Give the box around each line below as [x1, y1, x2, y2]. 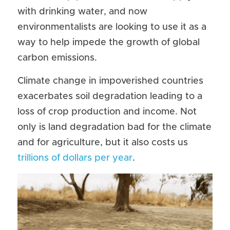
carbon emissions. [17, 53, 97, 63]
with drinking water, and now [17, 7, 147, 16]
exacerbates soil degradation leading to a [17, 92, 202, 101]
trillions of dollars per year [17, 154, 132, 163]
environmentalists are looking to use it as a [17, 23, 206, 32]
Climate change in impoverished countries [17, 76, 203, 86]
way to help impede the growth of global [17, 38, 200, 47]
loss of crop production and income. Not [17, 107, 197, 117]
